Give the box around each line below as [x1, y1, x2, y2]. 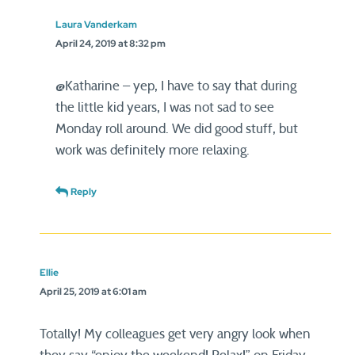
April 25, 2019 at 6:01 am [40, 285, 147, 298]
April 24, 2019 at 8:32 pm [55, 37, 166, 50]
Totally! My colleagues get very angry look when [40, 327, 311, 341]
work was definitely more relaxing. [55, 143, 250, 157]
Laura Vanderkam [55, 18, 137, 31]
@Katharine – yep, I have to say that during [55, 79, 296, 93]
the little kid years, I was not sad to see [55, 101, 274, 114]
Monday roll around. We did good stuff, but [55, 122, 298, 136]
